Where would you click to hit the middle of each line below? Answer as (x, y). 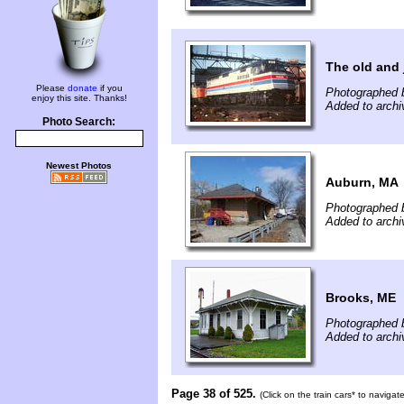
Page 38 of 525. (214, 393)
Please (51, 88)
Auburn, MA (362, 182)
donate (82, 88)
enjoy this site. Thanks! (79, 98)
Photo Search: (79, 122)
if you (110, 88)
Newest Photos (79, 165)
